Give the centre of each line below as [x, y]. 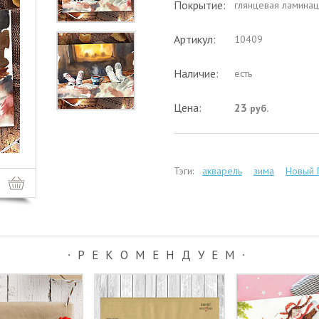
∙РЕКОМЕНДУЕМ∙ [159, 255]
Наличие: [196, 74]
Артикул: [195, 40]
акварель [222, 171]
